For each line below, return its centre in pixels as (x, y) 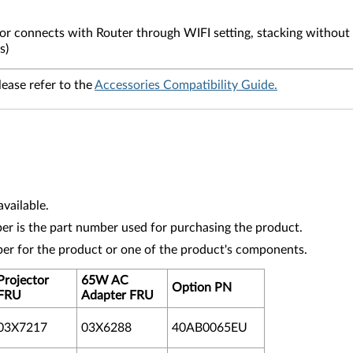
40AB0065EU (210, 328)
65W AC (105, 281)
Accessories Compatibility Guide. (186, 85)
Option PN (202, 288)
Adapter (104, 295)
